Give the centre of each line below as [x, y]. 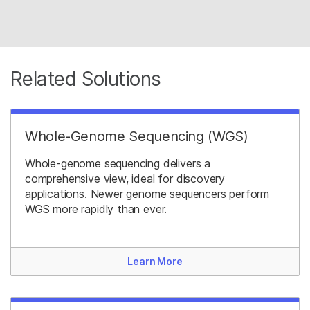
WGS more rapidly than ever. [96, 209]
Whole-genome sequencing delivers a [118, 164]
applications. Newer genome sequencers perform [147, 194]
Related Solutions [86, 79]
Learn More [155, 262]
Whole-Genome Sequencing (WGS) [137, 137]
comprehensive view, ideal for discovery [125, 179]
